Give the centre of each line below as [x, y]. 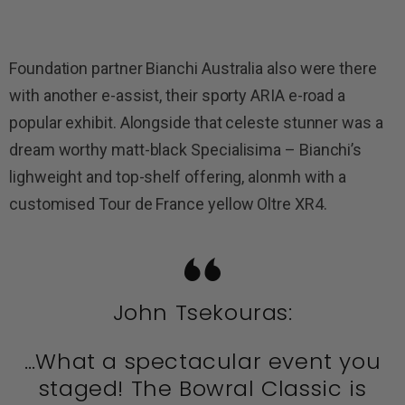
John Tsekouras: [202, 313]
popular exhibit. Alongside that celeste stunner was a [196, 123]
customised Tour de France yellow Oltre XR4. [168, 204]
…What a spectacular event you [202, 362]
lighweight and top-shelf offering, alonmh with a [178, 177]
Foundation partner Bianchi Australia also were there [193, 69]
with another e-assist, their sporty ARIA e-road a [178, 96]
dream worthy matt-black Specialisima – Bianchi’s [186, 150]
